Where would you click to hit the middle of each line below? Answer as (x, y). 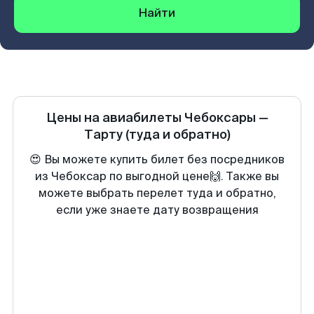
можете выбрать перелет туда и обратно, (157, 193)
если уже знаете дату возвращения (157, 210)
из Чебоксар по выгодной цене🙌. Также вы (157, 176)
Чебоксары (220, 118)
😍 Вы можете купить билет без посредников (157, 159)
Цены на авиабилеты (115, 118)
